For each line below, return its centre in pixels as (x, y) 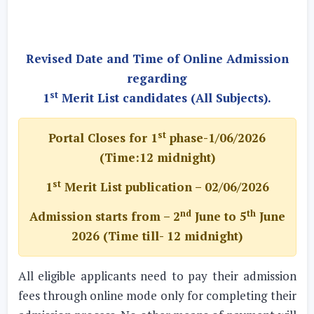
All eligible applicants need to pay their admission (157, 276)
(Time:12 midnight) (157, 157)
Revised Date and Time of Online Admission (157, 59)
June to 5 (219, 216)
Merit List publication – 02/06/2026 (165, 187)
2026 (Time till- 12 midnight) (157, 236)
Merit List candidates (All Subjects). (165, 98)
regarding (157, 78)
